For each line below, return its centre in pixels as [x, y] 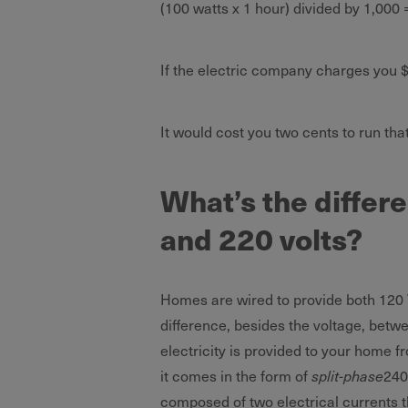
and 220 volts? [261, 238]
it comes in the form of [236, 376]
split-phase [347, 376]
